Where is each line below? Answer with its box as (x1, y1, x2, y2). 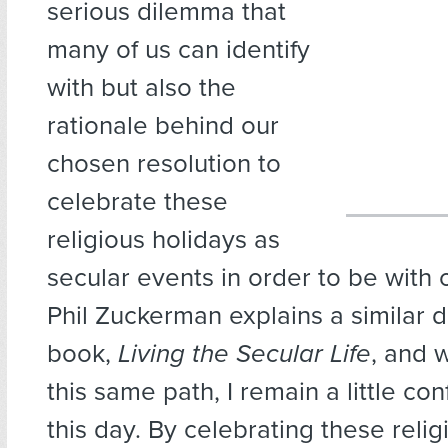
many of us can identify (47, 34, 310, 66)
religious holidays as (47, 224, 280, 256)
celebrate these (47, 186, 228, 218)
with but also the (47, 72, 236, 104)
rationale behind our (47, 110, 279, 142)
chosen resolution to (47, 148, 281, 180)
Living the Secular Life (118, 338, 371, 370)
